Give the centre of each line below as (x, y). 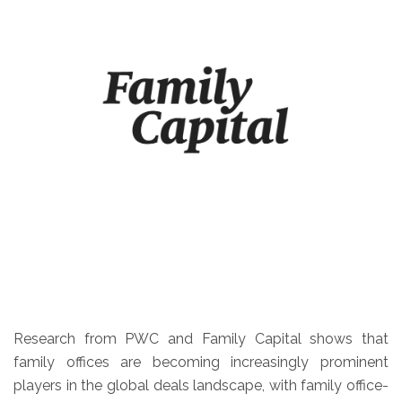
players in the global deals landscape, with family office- (201, 385)
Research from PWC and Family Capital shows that (201, 338)
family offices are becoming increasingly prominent (201, 362)
